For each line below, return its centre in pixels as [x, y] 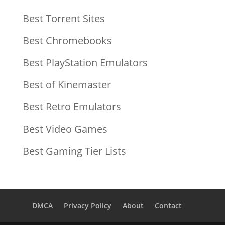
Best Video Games [65, 129]
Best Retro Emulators [72, 107]
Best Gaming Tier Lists [74, 151]
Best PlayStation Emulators [85, 63]
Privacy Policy [87, 206]
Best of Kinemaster [67, 85]
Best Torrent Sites [64, 18]
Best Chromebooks [67, 40]
